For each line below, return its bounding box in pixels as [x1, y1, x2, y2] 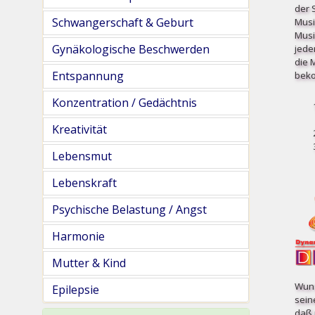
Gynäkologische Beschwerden [52, 41, 210, 57]
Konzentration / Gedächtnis [52, 95, 197, 110]
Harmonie [52, 229, 105, 244]
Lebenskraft [52, 175, 117, 191]
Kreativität [52, 122, 107, 137]
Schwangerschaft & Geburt [52, 15, 193, 30]
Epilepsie [52, 282, 99, 297]
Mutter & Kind [52, 255, 126, 271]
